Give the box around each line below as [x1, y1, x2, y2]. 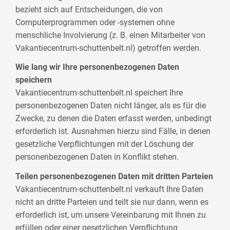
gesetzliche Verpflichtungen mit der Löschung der [15, 139, 194, 149]
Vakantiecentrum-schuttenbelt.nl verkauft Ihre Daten [15, 184, 204, 194]
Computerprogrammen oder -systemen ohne [15, 17, 175, 27]
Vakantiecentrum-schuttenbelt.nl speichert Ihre [15, 88, 183, 98]
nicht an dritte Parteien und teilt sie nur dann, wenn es [15, 197, 209, 207]
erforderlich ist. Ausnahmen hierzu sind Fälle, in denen [15, 126, 211, 137]
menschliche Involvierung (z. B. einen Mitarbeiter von [15, 30, 206, 40]
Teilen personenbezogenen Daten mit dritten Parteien [15, 171, 214, 181]
